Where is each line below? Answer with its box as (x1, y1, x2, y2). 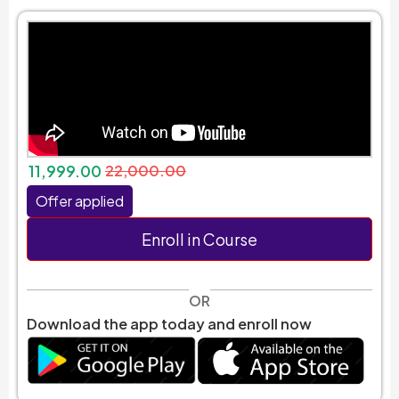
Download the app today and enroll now (27, 313, 312, 333)
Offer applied (36, 191, 124, 210)
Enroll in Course (142, 228, 257, 249)
